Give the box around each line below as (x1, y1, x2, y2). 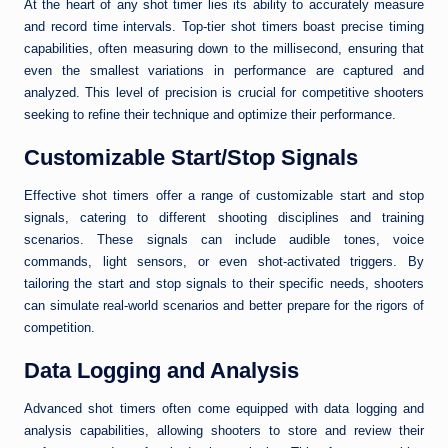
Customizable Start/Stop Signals (24, 144, 358, 170)
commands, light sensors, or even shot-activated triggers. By (24, 253, 424, 269)
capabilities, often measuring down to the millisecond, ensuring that (24, 40, 424, 56)
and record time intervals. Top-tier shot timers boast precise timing (24, 18, 424, 34)
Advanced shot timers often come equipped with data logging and (24, 400, 424, 416)
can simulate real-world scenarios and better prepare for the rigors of (24, 297, 424, 313)
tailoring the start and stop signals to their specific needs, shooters (24, 275, 424, 291)
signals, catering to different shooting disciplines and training (24, 209, 424, 225)
